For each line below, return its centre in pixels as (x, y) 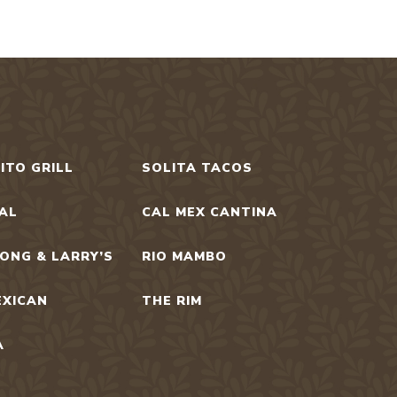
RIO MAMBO (184, 257)
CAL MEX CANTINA (209, 213)
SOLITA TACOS (197, 168)
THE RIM (171, 301)
